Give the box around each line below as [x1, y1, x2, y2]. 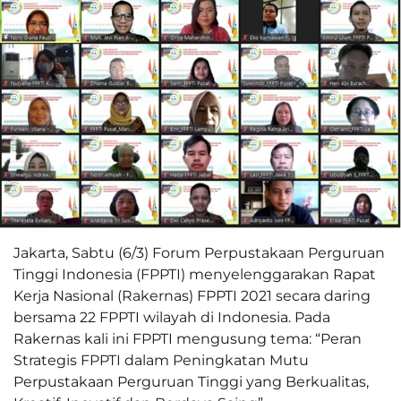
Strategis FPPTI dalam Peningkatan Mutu [13, 352, 309, 370]
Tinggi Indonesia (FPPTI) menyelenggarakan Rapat [13, 266, 376, 284]
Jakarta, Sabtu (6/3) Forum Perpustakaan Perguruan [13, 244, 385, 262]
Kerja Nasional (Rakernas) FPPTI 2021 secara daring [13, 287, 371, 305]
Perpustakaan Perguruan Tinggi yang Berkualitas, [13, 373, 369, 391]
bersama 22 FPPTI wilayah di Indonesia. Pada [13, 309, 330, 327]
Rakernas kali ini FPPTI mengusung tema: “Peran [13, 330, 362, 348]
